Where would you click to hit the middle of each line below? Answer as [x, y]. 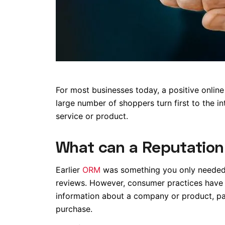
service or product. [92, 116]
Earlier [69, 170]
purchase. [74, 209]
